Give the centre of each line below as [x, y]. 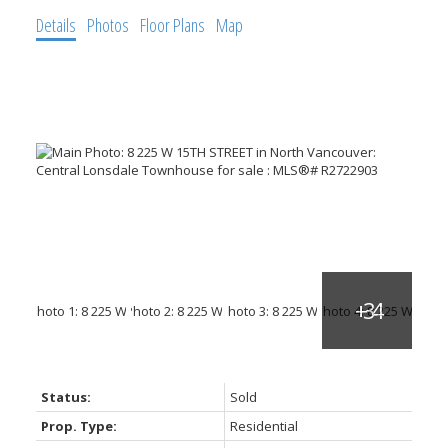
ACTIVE [322, 180]
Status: [65, 396]
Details [55, 24]
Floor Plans [172, 24]
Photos [107, 24]
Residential [263, 425]
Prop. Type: [78, 425]
